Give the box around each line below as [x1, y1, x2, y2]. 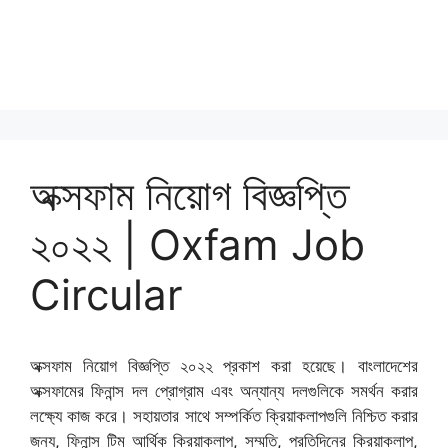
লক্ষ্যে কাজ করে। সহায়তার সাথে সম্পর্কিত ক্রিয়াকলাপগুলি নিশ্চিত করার [30, 406, 418, 426]
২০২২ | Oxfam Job [30, 219, 365, 270]
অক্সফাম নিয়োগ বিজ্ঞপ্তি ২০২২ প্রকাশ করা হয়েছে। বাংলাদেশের [30, 356, 418, 376]
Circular [30, 269, 183, 320]
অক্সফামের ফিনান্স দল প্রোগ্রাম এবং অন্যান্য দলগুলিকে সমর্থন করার [30, 381, 418, 401]
